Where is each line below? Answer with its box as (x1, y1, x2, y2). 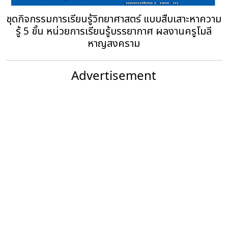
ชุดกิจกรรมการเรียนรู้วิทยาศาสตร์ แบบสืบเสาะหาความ (6, 11, 222, 27)
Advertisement (71, 66, 157, 83)
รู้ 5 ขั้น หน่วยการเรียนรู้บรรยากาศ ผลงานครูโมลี (16, 23, 212, 39)
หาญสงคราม (88, 36, 140, 51)
